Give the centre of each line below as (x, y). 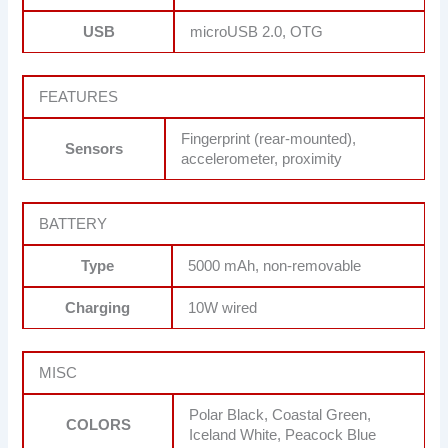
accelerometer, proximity (262, 159)
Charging (98, 308)
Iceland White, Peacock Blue (283, 434)
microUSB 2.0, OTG (257, 32)
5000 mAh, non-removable (275, 266)
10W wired (223, 308)
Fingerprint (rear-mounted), (269, 139)
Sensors (94, 149)
